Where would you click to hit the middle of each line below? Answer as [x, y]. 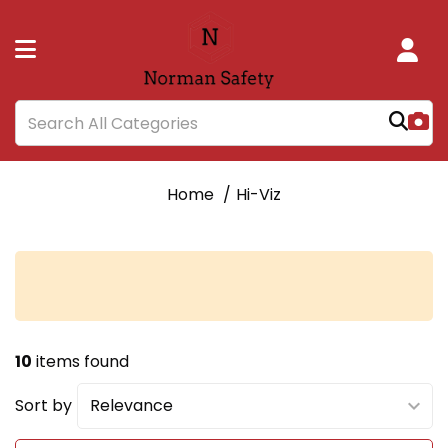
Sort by [43, 405]
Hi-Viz [258, 194]
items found [80, 361]
